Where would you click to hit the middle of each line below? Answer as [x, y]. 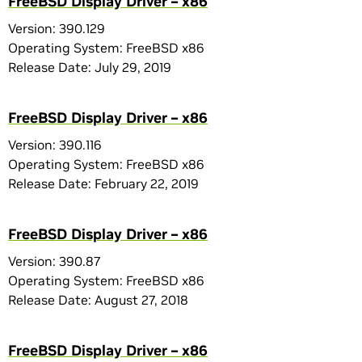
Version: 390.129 [57, 28]
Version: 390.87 [54, 261]
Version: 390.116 [55, 145]
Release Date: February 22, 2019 [103, 183]
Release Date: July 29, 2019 [90, 67]
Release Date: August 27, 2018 [98, 300]
